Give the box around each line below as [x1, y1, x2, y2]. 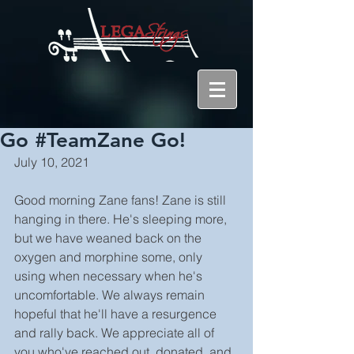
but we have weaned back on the [14, 230, 205, 246]
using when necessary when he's [14, 268, 205, 284]
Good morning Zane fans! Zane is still [14, 192, 229, 208]
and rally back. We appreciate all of [14, 325, 217, 341]
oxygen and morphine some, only [14, 249, 205, 265]
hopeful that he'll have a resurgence [14, 306, 220, 322]
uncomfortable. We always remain [14, 287, 208, 303]
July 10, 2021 [14, 154, 89, 170]
